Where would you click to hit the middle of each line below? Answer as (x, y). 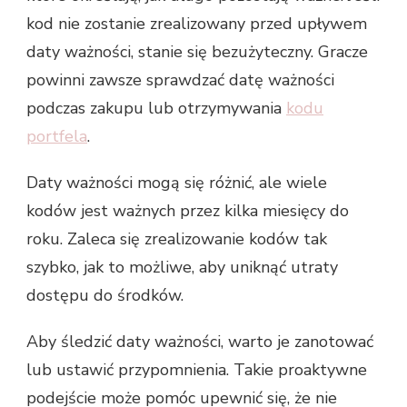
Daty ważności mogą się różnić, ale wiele (177, 183)
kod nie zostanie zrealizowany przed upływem (197, 24)
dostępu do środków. (105, 296)
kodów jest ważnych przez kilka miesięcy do (188, 211)
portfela (57, 137)
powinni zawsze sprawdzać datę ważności (180, 80)
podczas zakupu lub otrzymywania (156, 109)
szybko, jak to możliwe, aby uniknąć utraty (182, 268)
